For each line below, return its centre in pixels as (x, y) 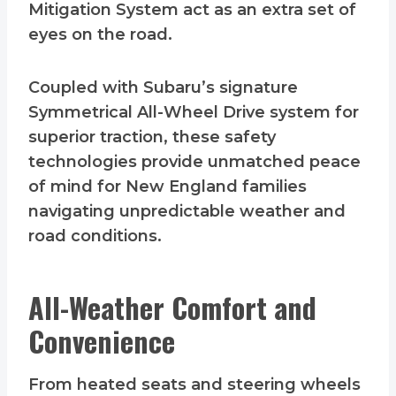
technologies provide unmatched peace (194, 162)
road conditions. (95, 236)
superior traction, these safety (152, 137)
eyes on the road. (100, 35)
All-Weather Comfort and (172, 308)
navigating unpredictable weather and (187, 212)
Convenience (102, 341)
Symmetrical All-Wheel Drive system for (194, 113)
